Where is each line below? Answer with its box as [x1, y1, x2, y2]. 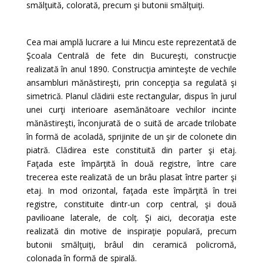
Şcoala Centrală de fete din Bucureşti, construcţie [26, 50, 237, 61]
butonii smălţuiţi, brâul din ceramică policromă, [26, 239, 237, 250]
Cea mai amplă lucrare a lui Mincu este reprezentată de [26, 36, 237, 48]
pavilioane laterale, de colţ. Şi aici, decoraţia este [26, 212, 237, 223]
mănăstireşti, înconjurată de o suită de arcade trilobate [26, 117, 237, 129]
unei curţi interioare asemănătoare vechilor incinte [26, 104, 237, 115]
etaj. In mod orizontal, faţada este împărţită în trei [26, 185, 237, 196]
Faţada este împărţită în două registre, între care [26, 158, 237, 169]
